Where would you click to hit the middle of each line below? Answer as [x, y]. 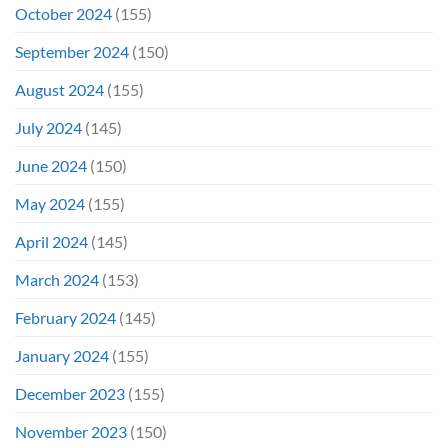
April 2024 [51, 241]
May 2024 [50, 203]
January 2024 [62, 355]
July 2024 [48, 127]
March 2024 [57, 279]
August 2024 [59, 89]
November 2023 [71, 431]
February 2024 [65, 317]
